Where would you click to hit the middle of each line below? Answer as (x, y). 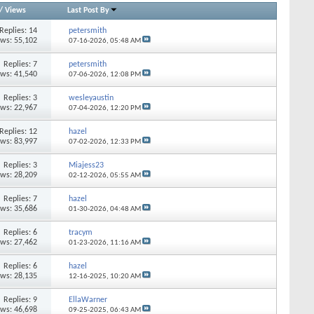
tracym (80, 232)
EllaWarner (88, 300)
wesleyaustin (91, 98)
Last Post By (89, 10)
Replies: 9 (21, 300)
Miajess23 (86, 165)
